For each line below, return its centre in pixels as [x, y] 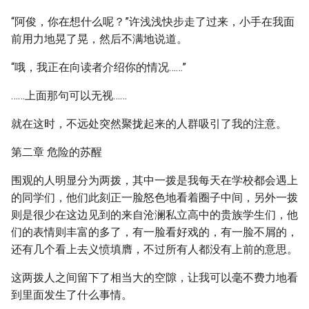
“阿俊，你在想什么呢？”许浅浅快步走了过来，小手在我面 [153, 22]
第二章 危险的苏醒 [57, 152]
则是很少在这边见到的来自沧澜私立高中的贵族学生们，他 [154, 215]
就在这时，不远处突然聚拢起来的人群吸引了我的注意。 [149, 124]
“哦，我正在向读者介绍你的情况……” [99, 67]
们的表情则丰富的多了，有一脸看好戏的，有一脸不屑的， [154, 232]
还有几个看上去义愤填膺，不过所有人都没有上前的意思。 [154, 249]
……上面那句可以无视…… [69, 96]
